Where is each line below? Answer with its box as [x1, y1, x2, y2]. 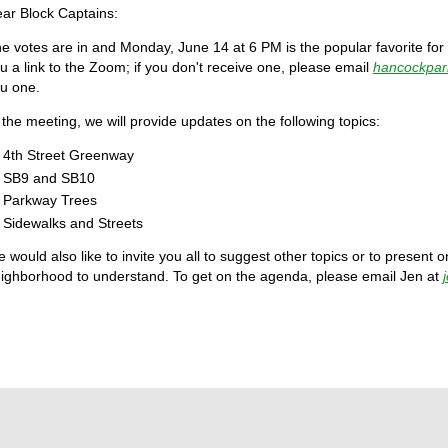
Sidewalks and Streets [2, 214, 143, 231]
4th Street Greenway [2, 147, 134, 163]
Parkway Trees [2, 192, 97, 208]
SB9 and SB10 [2, 169, 95, 186]
